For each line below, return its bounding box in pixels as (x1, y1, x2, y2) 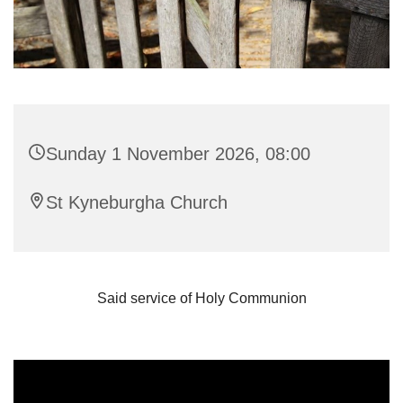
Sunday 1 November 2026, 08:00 (46, 143, 310, 164)
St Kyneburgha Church (46, 192, 228, 212)
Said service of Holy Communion (96, 290, 307, 306)
